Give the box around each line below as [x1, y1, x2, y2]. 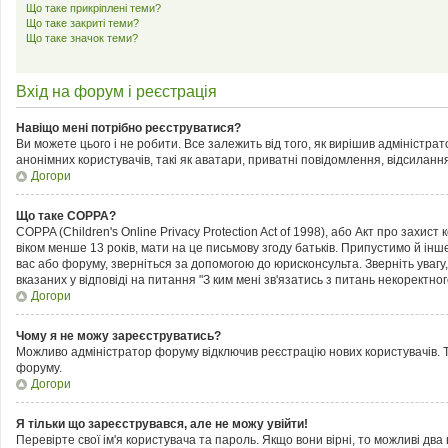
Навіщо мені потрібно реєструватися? [16, 121, 241, 135]
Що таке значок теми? [26, 32, 138, 44]
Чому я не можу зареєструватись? [16, 329, 221, 343]
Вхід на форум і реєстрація [16, 83, 217, 100]
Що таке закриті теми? [26, 17, 139, 29]
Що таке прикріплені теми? [26, 2, 161, 14]
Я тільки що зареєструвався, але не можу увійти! [16, 417, 308, 431]
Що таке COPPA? [16, 209, 116, 223]
